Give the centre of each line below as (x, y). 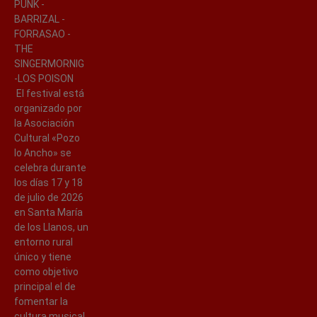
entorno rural (44, 242)
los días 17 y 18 (48, 182)
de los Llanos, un (51, 227)
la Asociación (44, 123)
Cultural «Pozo (47, 138)
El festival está (49, 93)
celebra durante (50, 167)
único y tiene (43, 257)
